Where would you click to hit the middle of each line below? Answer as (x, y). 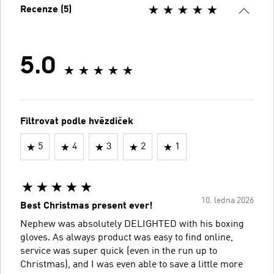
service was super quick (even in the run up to (119, 251)
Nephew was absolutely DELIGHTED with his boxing (132, 224)
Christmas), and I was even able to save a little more (131, 265)
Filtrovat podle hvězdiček (77, 122)
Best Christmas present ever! (87, 206)
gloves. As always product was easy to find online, (127, 238)
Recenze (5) (46, 10)
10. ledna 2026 (228, 201)
